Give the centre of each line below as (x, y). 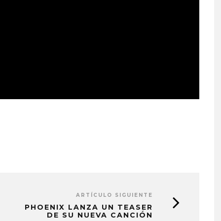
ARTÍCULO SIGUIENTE (114, 195)
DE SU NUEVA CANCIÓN (100, 215)
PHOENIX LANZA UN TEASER (89, 207)
